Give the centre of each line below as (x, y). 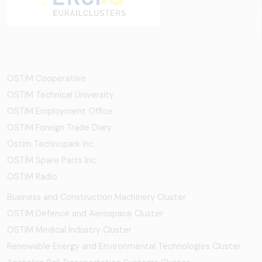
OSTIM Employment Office (60, 111)
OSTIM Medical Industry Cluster (69, 230)
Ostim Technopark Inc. (51, 144)
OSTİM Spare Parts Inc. (52, 160)
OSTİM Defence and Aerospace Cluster (85, 213)
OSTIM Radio (32, 176)
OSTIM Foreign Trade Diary (59, 127)
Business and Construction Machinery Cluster (96, 197)
